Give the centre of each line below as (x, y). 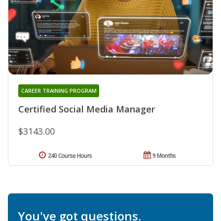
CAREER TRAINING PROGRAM (59, 91)
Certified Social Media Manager (87, 109)
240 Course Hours (70, 156)
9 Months (164, 156)
